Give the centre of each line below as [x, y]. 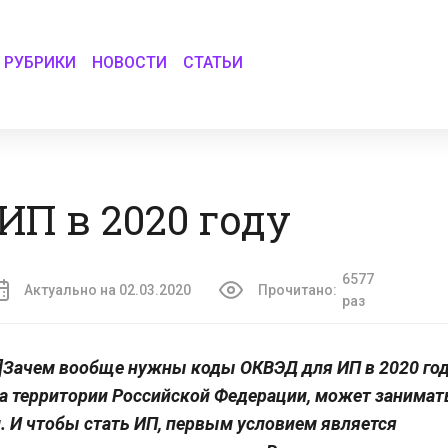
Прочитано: [297, 290]
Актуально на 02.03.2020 [107, 290]
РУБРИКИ [40, 62]
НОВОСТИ [130, 62]
